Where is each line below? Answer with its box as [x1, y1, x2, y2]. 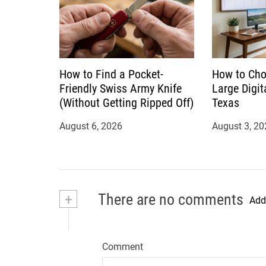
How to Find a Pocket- [59, 66, 163, 81]
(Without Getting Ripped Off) [59, 95, 194, 110]
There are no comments [95, 190, 243, 208]
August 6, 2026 [59, 120, 122, 132]
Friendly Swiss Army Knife [59, 81, 182, 96]
